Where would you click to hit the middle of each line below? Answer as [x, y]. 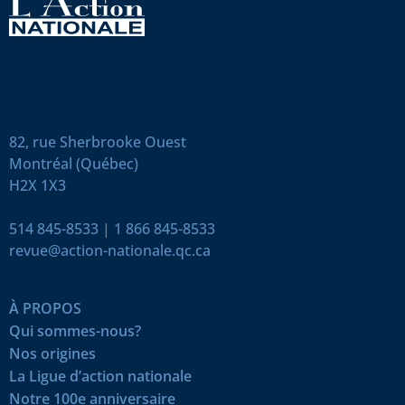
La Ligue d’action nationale [100, 377]
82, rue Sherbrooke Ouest [98, 142]
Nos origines [52, 354]
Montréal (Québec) [74, 164]
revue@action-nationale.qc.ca [110, 251]
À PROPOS [45, 309]
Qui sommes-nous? [75, 331]
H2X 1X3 [38, 186]
